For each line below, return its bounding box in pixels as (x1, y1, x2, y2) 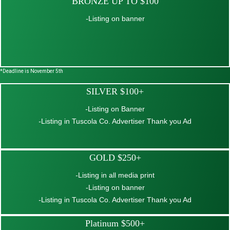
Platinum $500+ (85, 218, 145, 229)
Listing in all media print (78, 171, 155, 180)
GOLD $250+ (89, 152, 141, 163)
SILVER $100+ (86, 86, 144, 97)
